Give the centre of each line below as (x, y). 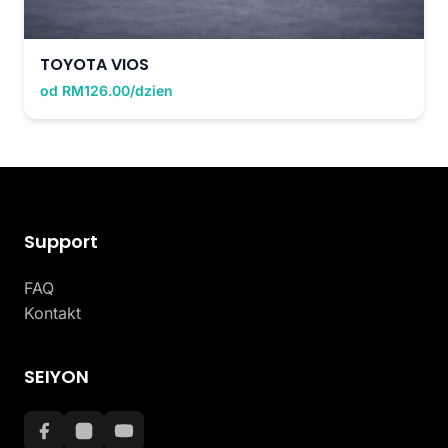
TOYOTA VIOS (94, 64)
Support (61, 241)
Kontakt (52, 312)
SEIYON (56, 376)
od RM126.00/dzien (106, 90)
